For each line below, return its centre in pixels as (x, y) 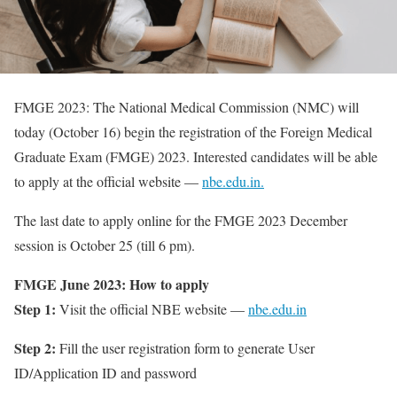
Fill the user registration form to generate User (185, 348)
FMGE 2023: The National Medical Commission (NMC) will (187, 107)
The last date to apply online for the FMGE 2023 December (181, 221)
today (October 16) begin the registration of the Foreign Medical (193, 132)
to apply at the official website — (108, 182)
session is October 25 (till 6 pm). (105, 245)
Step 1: (35, 309)
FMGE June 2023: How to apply (112, 284)
